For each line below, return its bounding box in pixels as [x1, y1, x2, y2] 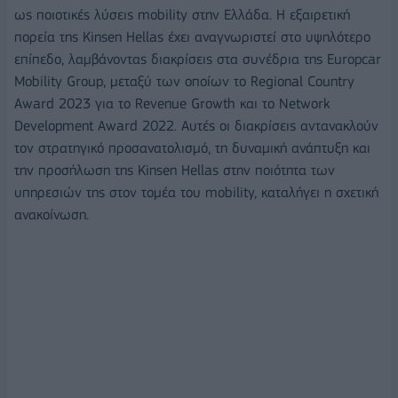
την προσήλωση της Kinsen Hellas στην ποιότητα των [14, 162, 335, 179]
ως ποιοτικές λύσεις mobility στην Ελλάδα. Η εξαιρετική [14, 6, 350, 24]
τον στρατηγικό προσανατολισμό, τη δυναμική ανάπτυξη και [14, 139, 370, 157]
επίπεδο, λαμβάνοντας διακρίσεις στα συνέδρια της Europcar [14, 51, 381, 68]
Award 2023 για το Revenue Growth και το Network [14, 95, 330, 113]
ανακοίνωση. [14, 206, 89, 224]
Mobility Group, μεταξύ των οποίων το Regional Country [14, 73, 354, 91]
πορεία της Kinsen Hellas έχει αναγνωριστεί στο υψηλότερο [14, 28, 370, 46]
